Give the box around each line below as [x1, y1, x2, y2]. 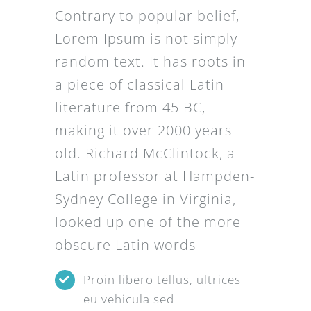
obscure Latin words [54, 235, 196, 254]
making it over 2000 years [54, 121, 232, 140]
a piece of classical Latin [54, 75, 224, 94]
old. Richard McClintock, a [54, 144, 235, 162]
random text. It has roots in [54, 52, 246, 71]
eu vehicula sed [83, 291, 174, 307]
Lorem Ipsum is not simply [54, 29, 237, 48]
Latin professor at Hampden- [54, 167, 255, 185]
